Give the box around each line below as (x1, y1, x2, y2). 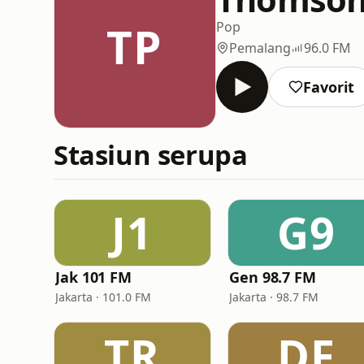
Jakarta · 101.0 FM (55, 289, 151, 305)
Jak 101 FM (55, 267, 132, 287)
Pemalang (229, 38, 291, 57)
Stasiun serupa (54, 136, 248, 173)
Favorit (303, 76, 354, 97)
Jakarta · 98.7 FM (229, 289, 318, 305)
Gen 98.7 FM (229, 267, 317, 287)
